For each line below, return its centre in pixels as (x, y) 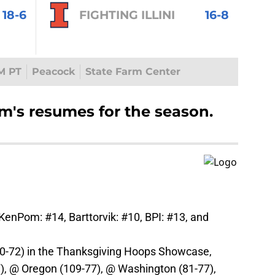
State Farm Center (133, 72)
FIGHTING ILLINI (127, 14)
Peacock (53, 72)
